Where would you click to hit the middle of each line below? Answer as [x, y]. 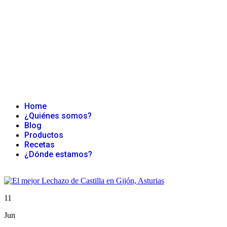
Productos [44, 135]
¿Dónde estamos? [58, 154]
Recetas [40, 145]
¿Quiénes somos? [58, 116]
